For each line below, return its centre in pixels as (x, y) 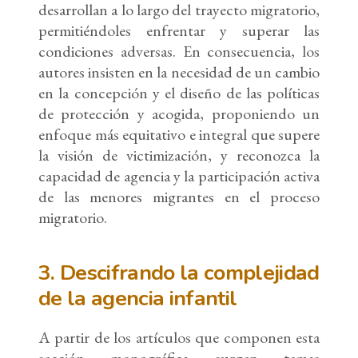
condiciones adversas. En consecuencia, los (179, 52)
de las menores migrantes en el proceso (179, 197)
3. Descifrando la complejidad (179, 273)
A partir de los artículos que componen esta (179, 338)
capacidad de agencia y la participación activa (179, 176)
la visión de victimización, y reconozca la (179, 155)
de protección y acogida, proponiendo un (179, 114)
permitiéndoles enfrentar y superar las (179, 31)
